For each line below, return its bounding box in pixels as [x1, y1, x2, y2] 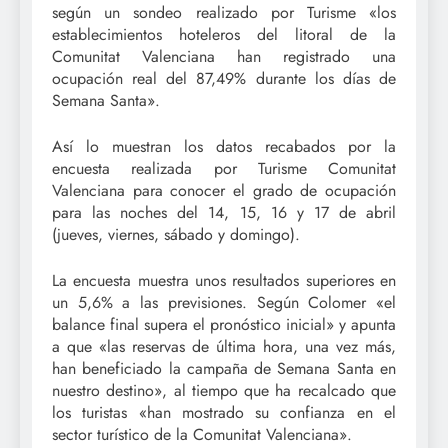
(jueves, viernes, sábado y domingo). [52, 222, 300, 246]
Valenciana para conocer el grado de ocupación [52, 178, 396, 202]
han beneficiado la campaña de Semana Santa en [52, 356, 396, 380]
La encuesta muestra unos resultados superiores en [52, 268, 396, 292]
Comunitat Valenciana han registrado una [52, 44, 396, 68]
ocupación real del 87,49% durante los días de [52, 66, 396, 90]
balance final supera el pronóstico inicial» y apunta [52, 312, 396, 336]
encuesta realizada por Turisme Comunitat [52, 156, 396, 180]
